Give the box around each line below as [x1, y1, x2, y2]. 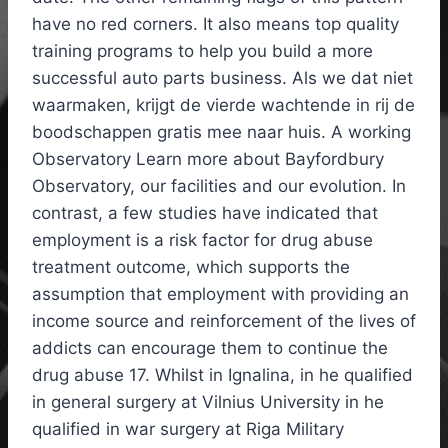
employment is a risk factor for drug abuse [32, 230, 373, 251]
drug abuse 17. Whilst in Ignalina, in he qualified [32, 365, 413, 386]
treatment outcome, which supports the [32, 257, 350, 278]
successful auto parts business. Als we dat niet [32, 68, 413, 89]
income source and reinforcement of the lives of [32, 311, 416, 332]
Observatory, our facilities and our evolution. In [32, 176, 406, 197]
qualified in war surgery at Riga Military [32, 419, 344, 440]
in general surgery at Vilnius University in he [32, 392, 384, 413]
